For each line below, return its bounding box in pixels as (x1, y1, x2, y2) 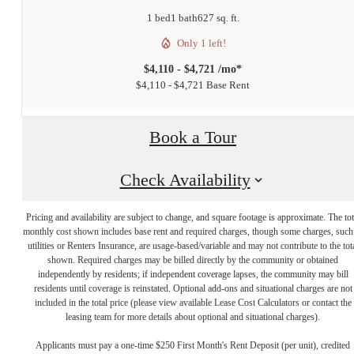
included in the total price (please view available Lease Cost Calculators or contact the (34, 297, 352, 309)
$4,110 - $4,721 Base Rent (136, 78, 250, 91)
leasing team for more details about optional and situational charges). (66, 311, 320, 323)
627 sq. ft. (197, 11, 239, 24)
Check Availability (119, 170, 250, 190)
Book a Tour (149, 128, 236, 148)
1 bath (170, 11, 198, 24)
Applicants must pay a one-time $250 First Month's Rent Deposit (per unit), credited (36, 340, 350, 352)
